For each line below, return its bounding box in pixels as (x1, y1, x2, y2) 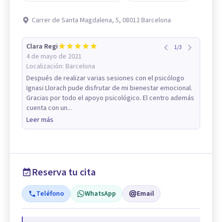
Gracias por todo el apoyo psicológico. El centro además (26, 93, 194, 103)
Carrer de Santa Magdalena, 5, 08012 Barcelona (32, 15, 171, 25)
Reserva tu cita (32, 165, 96, 179)
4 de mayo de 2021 (26, 51, 82, 61)
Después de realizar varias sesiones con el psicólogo (26, 73, 184, 83)
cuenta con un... (26, 103, 72, 113)
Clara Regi (26, 41, 58, 52)
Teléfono (36, 188, 64, 199)
